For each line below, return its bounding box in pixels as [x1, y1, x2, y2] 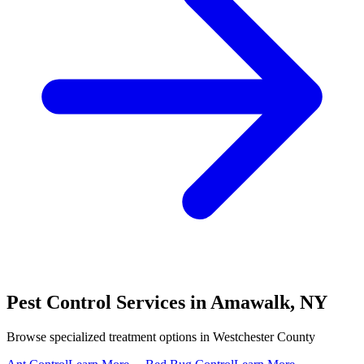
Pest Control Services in [6, 291, 210, 313]
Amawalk [210, 291, 290, 313]
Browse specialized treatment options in [6, 329, 213, 344]
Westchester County [213, 329, 315, 344]
